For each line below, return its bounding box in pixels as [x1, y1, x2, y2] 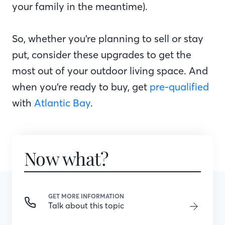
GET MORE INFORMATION [48, 192, 124, 200]
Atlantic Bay [34, 96, 90, 109]
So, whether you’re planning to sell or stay [12, 32, 203, 45]
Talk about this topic [48, 200, 124, 210]
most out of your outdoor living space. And [12, 64, 208, 77]
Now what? [24, 146, 109, 170]
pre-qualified [150, 80, 209, 93]
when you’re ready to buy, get [12, 80, 150, 93]
